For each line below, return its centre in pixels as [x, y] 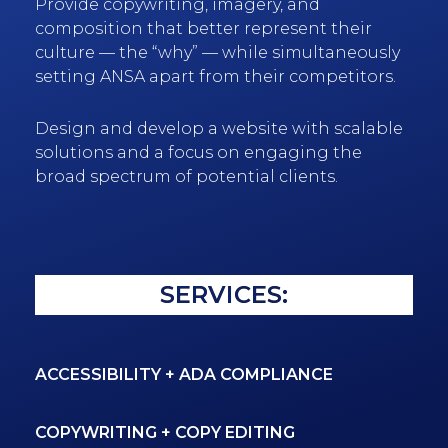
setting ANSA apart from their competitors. [215, 77]
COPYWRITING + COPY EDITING [165, 433]
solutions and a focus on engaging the [198, 153]
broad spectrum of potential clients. [186, 177]
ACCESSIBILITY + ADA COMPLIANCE [184, 375]
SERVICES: [224, 295]
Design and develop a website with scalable [219, 129]
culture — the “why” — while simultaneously [217, 53]
